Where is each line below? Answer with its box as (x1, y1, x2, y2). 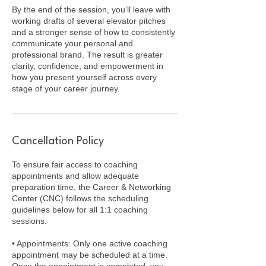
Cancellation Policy (12, 135, 104, 147)
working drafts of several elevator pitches (12, 15, 166, 26)
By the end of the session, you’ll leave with (12, 4, 170, 14)
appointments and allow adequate (12, 170, 139, 180)
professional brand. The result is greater (12, 49, 163, 59)
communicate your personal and (12, 38, 133, 48)
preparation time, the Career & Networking (12, 182, 171, 192)
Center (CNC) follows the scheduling (12, 193, 148, 203)
